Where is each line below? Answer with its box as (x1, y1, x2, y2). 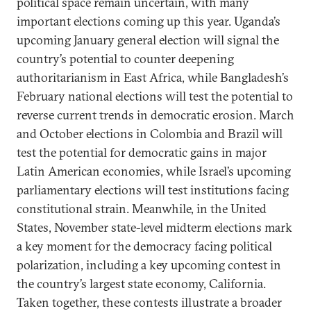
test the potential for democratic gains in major (17, 144, 267, 160)
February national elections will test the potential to (17, 88, 293, 104)
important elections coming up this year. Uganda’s (17, 13, 280, 29)
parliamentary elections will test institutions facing (17, 182, 289, 198)
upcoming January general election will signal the (17, 32, 279, 48)
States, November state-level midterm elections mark (17, 219, 292, 235)
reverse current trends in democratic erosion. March (17, 107, 294, 123)
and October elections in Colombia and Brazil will (17, 126, 283, 142)
